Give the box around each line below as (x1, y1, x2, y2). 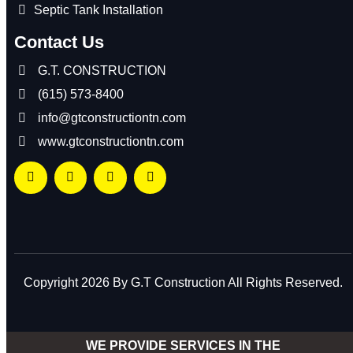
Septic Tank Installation (34, 2, 163, 17)
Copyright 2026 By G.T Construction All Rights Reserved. (23, 276, 343, 290)
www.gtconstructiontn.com (38, 134, 184, 148)
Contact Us (14, 32, 104, 52)
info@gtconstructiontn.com (38, 110, 186, 124)
